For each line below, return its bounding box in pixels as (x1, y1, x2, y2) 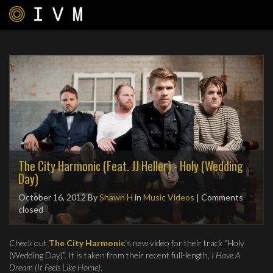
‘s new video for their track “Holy (125, 237, 244, 248)
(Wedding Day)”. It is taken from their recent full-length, (9, 249, 211, 260)
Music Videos (143, 191, 194, 202)
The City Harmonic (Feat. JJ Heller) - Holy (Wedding (18, 157, 243, 175)
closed (18, 204, 43, 214)
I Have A (211, 249, 240, 260)
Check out (9, 237, 49, 248)
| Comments (194, 191, 243, 202)
